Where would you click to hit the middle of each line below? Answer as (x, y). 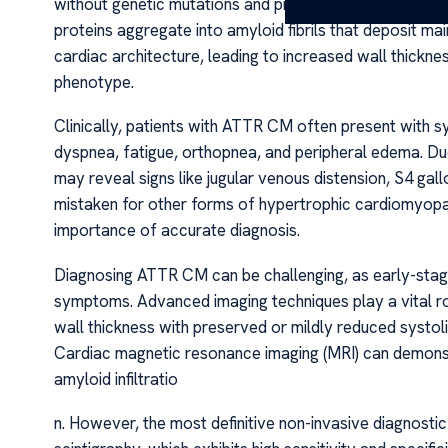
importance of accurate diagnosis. (176, 230)
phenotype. (93, 81)
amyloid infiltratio (115, 378)
